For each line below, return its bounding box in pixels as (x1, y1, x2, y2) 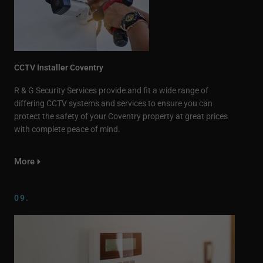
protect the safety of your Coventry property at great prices (14, 111, 228, 121)
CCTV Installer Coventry (14, 62, 103, 72)
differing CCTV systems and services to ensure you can (14, 98, 213, 108)
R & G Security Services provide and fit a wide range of (14, 85, 208, 95)
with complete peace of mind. (14, 124, 120, 134)
